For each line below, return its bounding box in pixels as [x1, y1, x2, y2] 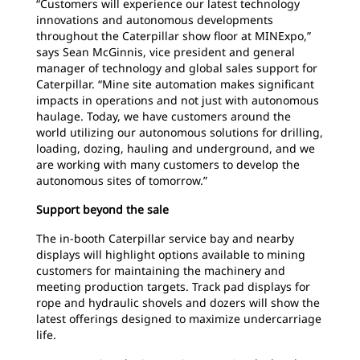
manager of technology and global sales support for [36, 60, 317, 76]
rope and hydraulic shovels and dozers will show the [36, 295, 320, 310]
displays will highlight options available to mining [36, 247, 305, 262]
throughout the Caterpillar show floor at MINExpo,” [36, 28, 311, 43]
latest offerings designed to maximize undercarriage [36, 311, 321, 326]
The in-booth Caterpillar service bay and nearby [36, 231, 294, 246]
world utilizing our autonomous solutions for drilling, [36, 125, 323, 140]
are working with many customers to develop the [36, 157, 300, 172]
